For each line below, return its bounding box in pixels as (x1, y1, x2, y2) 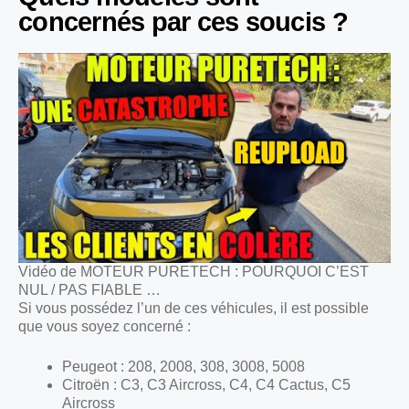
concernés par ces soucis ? (18, 7, 348, 37)
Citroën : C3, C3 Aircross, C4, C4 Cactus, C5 (62, 376, 351, 393)
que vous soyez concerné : (18, 318, 191, 334)
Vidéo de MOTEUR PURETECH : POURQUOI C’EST (18, 263, 369, 279)
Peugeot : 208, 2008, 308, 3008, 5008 (62, 358, 305, 374)
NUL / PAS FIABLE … (18, 281, 161, 298)
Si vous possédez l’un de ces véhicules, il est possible (18, 299, 369, 316)
